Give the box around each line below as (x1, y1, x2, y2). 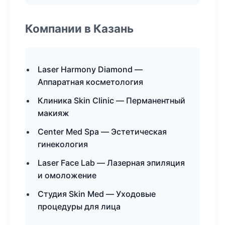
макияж (38, 108, 69, 118)
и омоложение (38, 170, 96, 180)
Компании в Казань (25, 22, 134, 35)
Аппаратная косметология (38, 77, 143, 87)
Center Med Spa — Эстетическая (38, 127, 167, 137)
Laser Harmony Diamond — (38, 64, 143, 74)
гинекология (38, 139, 88, 149)
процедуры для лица (38, 201, 121, 211)
